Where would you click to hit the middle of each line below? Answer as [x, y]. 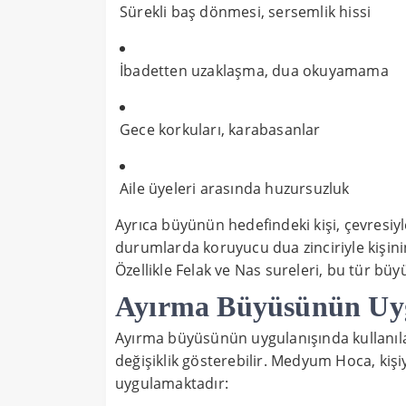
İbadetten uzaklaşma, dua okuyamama [254, 71]
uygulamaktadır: [172, 384]
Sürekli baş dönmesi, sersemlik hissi [246, 12]
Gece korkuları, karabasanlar [220, 130]
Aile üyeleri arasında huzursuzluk [235, 189]
